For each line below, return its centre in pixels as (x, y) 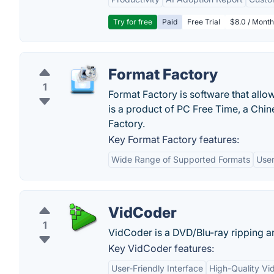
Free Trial (204, 22)
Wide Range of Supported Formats (181, 159)
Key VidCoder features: (161, 248)
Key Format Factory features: (174, 139)
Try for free (133, 22)
